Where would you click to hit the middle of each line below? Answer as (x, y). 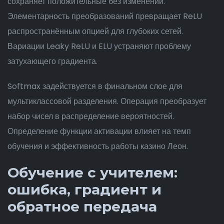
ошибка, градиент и (84, 189)
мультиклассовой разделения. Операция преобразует (107, 101)
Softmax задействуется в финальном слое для (95, 86)
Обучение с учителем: (92, 172)
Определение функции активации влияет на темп (99, 131)
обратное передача (82, 206)
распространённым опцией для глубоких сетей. (95, 31)
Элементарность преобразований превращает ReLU (105, 16)
